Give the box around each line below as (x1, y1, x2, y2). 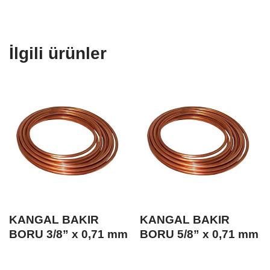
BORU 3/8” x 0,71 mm (9, 227, 128, 240)
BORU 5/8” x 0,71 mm (140, 227, 259, 240)
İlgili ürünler (9, 44, 107, 63)
